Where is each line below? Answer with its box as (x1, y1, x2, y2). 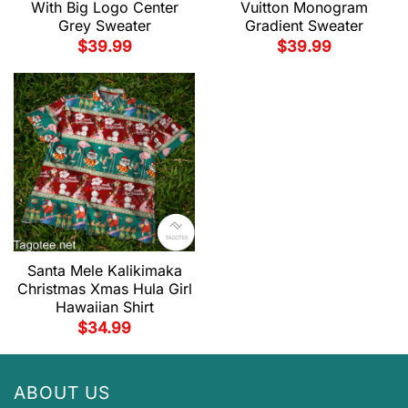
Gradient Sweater (244, 16, 363, 36)
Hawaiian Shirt (55, 298, 154, 317)
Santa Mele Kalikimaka (26, 261, 182, 280)
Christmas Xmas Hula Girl (16, 280, 192, 299)
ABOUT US (14, 381, 110, 403)
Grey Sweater (57, 16, 151, 36)
